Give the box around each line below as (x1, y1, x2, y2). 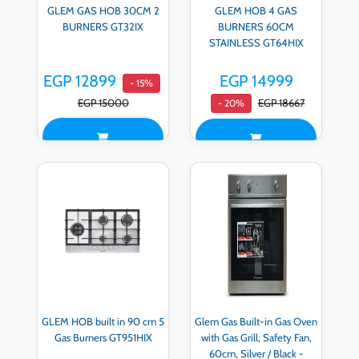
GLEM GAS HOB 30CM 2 (46, 3, 159, 17)
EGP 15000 (77, 96, 129, 110)
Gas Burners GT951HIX (54, 330, 152, 344)
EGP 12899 (42, 71, 116, 91)
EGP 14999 (219, 71, 293, 91)
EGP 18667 (257, 96, 305, 110)
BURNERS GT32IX (63, 19, 143, 33)
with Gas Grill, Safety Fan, (200, 330, 312, 344)
